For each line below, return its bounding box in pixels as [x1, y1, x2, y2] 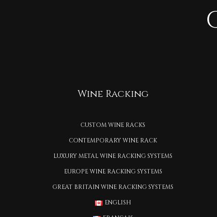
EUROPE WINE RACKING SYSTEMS [63, 168, 162, 176]
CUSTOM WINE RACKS [80, 121, 146, 129]
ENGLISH [104, 199, 131, 207]
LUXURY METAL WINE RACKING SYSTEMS [53, 152, 173, 160]
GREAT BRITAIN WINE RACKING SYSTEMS [52, 183, 174, 191]
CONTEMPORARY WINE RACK [69, 137, 157, 145]
